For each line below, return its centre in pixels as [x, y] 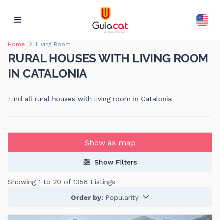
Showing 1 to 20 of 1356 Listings [62, 182]
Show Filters [115, 162]
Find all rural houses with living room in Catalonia [90, 99]
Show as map [110, 142]
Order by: [88, 197]
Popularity [122, 197]
